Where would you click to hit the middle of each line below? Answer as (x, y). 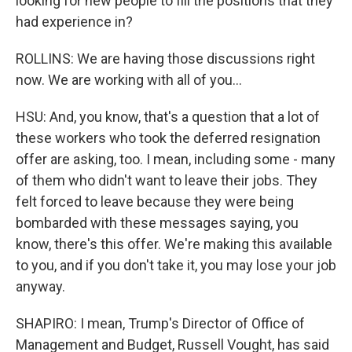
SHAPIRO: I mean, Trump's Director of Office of (160, 323)
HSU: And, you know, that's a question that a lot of (168, 117)
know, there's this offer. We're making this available (174, 244)
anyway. (40, 286)
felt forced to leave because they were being (155, 202)
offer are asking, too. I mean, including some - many (176, 159)
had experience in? (74, 22)
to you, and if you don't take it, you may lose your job (176, 265)
